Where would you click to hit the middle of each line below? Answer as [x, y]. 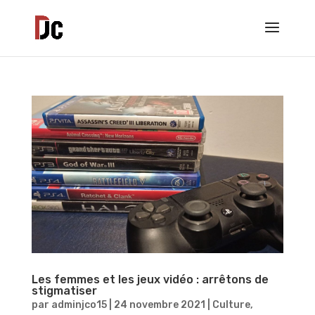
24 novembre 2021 [159, 304]
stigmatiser [64, 290]
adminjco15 [79, 304]
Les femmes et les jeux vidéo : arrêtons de [150, 279]
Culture [231, 304]
